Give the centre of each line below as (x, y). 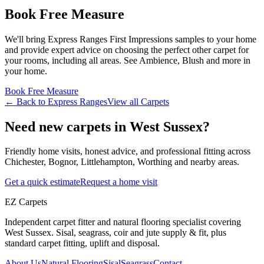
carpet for (230, 49)
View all (124, 101)
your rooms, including (47, 60)
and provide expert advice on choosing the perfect (98, 49)
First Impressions (141, 39)
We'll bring (26, 39)
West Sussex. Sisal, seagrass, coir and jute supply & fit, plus (115, 233)
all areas (104, 60)
